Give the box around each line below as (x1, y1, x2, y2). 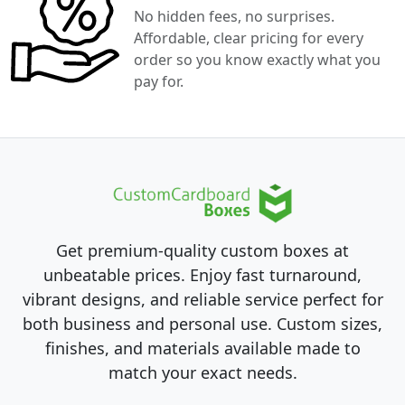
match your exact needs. (108, 361, 297, 383)
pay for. (134, 71, 184, 91)
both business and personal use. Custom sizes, (23, 312, 382, 334)
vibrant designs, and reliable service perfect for (22, 287, 383, 310)
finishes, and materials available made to (44, 336, 361, 359)
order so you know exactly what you (134, 49, 381, 70)
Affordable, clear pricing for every (134, 27, 363, 48)
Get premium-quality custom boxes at (56, 239, 349, 261)
